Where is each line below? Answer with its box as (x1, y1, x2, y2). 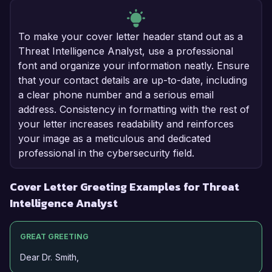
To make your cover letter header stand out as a (18, 30, 243, 43)
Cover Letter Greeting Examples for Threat (10, 178, 239, 195)
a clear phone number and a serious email (18, 89, 214, 101)
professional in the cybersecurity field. (18, 147, 194, 160)
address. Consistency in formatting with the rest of (18, 103, 250, 116)
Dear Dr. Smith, (20, 252, 80, 263)
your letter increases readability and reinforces (18, 118, 234, 131)
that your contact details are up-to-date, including (18, 74, 247, 87)
